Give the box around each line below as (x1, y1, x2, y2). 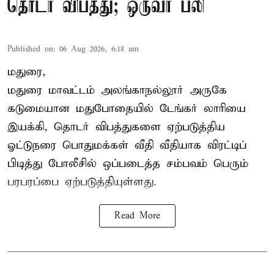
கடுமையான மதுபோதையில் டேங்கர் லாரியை (7, 102, 246, 116)
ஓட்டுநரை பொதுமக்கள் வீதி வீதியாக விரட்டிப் (7, 138, 246, 153)
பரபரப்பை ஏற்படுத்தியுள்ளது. (7, 175, 157, 190)
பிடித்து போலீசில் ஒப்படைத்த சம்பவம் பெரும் (7, 157, 248, 171)
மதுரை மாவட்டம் (7, 83, 101, 98)
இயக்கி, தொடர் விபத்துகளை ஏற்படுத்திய (7, 120, 225, 135)
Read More (114, 210, 160, 222)
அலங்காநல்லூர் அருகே (101, 83, 227, 98)
